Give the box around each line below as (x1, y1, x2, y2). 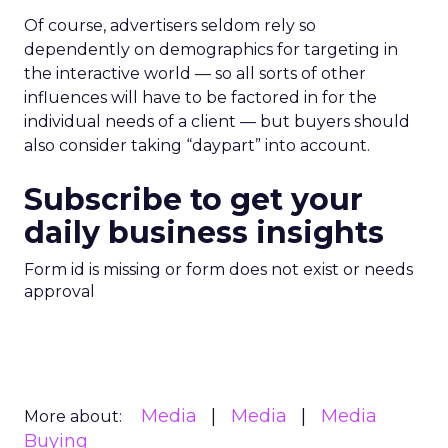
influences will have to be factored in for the (24, 88, 377, 107)
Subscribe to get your (24, 181, 363, 218)
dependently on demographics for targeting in (24, 40, 398, 59)
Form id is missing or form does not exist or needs (24, 260, 413, 279)
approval (24, 282, 95, 301)
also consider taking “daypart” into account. (24, 136, 370, 155)
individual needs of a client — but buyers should (24, 112, 410, 131)
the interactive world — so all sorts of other (24, 64, 366, 83)
